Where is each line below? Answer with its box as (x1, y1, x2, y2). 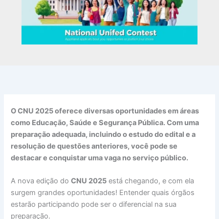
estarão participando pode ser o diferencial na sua (11, 200, 177, 209)
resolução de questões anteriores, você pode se (11, 141, 178, 151)
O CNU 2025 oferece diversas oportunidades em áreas (11, 106, 199, 115)
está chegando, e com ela (107, 176, 195, 186)
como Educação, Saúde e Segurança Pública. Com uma (11, 118, 199, 127)
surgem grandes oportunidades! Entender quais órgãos (11, 188, 195, 197)
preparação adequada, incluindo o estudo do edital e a (11, 130, 196, 139)
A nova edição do (11, 176, 71, 186)
